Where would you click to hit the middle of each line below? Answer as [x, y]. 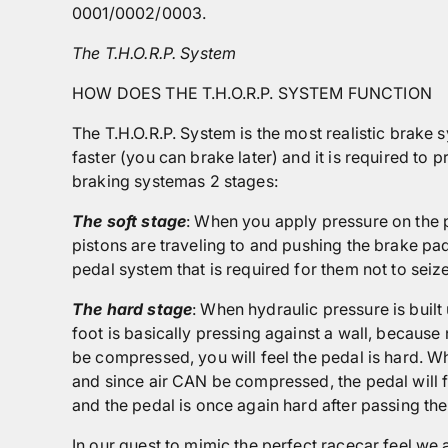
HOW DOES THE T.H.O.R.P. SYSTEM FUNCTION [252, 93]
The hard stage [132, 309]
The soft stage [129, 221]
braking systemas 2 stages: [175, 181]
